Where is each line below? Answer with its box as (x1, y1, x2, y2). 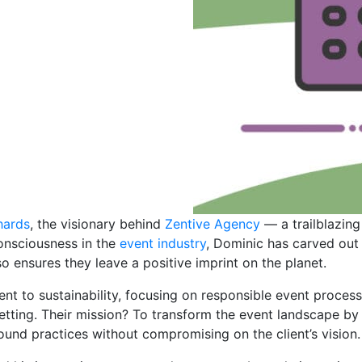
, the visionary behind (30, 215, 165, 232)
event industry (120, 234, 206, 251)
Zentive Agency (165, 215, 260, 232)
